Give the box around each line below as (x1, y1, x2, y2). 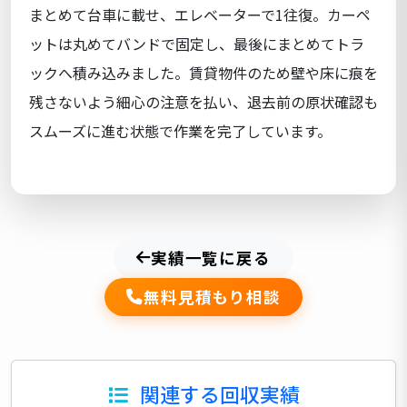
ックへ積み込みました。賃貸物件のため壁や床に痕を (29, 61, 378, 84)
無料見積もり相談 (143, 284, 281, 308)
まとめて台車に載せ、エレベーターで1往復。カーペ (29, 3, 371, 25)
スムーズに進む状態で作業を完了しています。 (29, 119, 332, 142)
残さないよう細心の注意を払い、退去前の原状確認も (29, 90, 378, 113)
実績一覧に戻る (150, 245, 272, 269)
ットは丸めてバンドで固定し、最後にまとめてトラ (29, 32, 364, 55)
